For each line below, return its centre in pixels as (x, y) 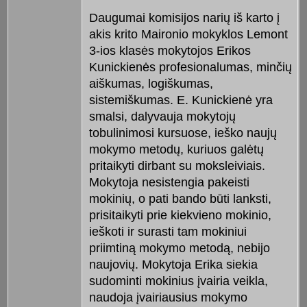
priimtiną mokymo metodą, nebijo (179, 248)
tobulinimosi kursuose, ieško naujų (183, 133)
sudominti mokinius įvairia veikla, (178, 281)
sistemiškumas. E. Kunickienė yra (181, 100)
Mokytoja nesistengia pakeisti (169, 183)
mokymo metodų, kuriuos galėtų (176, 150)
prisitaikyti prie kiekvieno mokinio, (180, 216)
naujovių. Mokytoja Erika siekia (173, 265)
